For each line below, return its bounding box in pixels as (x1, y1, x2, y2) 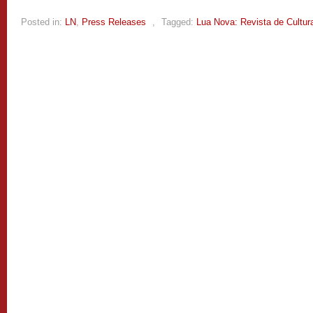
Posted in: (21, 17, 62, 27)
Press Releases (82, 17, 146, 27)
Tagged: (161, 17, 194, 27)
